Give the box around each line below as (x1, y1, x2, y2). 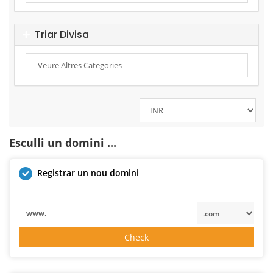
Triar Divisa (29, 27, 89, 42)
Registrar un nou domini (37, 166, 139, 179)
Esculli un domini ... (9, 135, 116, 150)
